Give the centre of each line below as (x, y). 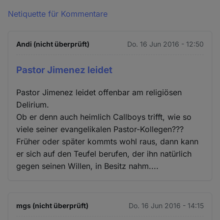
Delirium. (33, 104)
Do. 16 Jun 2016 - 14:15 (166, 205)
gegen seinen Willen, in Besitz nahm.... (88, 166)
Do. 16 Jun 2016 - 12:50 (165, 44)
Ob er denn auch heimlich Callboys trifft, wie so (104, 117)
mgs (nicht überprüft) (53, 205)
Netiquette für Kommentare (58, 14)
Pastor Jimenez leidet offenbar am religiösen (99, 92)
